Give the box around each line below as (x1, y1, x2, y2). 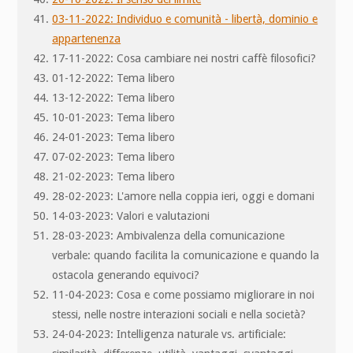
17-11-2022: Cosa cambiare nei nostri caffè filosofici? (52, 51, 317, 65)
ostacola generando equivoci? (52, 268, 200, 281)
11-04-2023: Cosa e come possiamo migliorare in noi (52, 288, 315, 301)
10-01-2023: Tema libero (52, 110, 176, 124)
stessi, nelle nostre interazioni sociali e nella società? (52, 307, 307, 321)
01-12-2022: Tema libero (52, 71, 176, 84)
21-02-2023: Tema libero (52, 169, 176, 183)
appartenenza (52, 32, 121, 45)
